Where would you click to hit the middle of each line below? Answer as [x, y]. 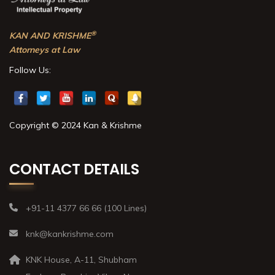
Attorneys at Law [45, 50]
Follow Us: [30, 70]
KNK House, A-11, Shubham [81, 260]
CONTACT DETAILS [74, 169]
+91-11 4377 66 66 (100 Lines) [86, 208]
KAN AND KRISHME [50, 36]
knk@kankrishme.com [70, 234]
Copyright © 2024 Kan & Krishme [76, 126]
